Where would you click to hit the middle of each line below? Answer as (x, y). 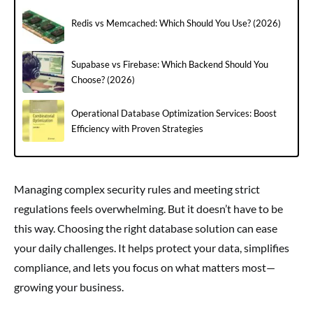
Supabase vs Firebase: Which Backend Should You (170, 65)
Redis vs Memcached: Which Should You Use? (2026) (176, 23)
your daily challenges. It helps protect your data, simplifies (152, 248)
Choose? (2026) (103, 80)
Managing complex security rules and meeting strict (137, 189)
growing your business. (69, 287)
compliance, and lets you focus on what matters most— (145, 268)
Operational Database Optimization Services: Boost (174, 114)
